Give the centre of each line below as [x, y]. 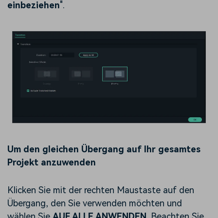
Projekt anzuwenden [52, 163]
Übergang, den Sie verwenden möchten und [95, 203]
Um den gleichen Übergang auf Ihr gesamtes [104, 149]
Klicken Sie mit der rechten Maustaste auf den [101, 190]
